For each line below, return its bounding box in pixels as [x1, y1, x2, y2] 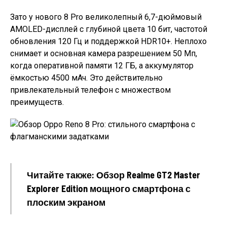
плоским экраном [27, 197, 105, 208]
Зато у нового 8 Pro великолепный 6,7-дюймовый [10, 12, 202, 22]
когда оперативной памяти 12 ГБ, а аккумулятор [10, 61, 194, 71]
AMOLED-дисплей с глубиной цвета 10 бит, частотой [10, 24, 207, 34]
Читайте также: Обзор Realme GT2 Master [27, 169, 200, 181]
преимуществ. [10, 97, 64, 107]
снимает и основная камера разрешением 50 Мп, [10, 49, 197, 59]
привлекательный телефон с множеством [10, 85, 171, 95]
